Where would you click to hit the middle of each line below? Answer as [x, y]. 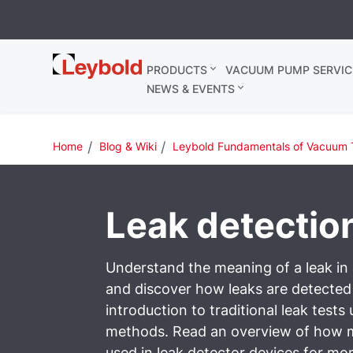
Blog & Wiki [128, 146]
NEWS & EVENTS [190, 89]
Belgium [80, 78]
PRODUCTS [176, 70]
